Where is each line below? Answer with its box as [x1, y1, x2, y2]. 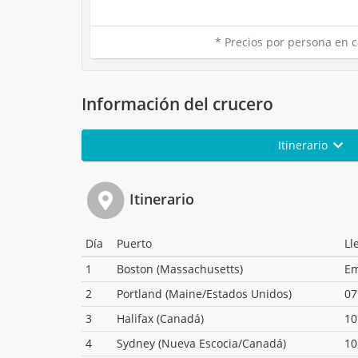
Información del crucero [82, 93, 273, 116]
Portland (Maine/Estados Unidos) [117, 286, 292, 302]
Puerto [117, 236, 152, 252]
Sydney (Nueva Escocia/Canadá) [117, 336, 286, 352]
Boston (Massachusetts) [117, 261, 243, 277]
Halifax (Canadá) [117, 311, 204, 327]
